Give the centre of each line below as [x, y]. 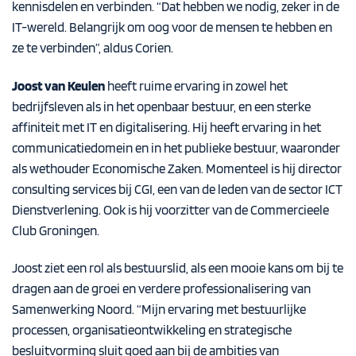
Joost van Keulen [58, 85]
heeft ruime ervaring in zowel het [197, 85]
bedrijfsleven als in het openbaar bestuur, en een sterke [161, 106]
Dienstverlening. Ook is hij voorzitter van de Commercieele [170, 209]
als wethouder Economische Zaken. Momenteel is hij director [177, 168]
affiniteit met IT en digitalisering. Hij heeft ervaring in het [166, 127]
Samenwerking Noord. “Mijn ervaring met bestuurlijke [159, 310]
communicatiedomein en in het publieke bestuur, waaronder [176, 147]
